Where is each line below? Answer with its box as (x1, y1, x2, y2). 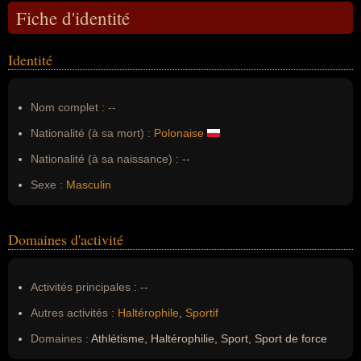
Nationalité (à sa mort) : (31, 127, 151, 139)
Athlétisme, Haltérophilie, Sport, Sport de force (89, 332, 327, 345)
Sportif (185, 306, 218, 319)
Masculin (66, 178, 111, 191)
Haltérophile (118, 306, 179, 319)
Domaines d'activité (8, 230, 123, 249)
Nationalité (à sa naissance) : (31, 152, 179, 165)
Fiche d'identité (16, 6, 130, 30)
